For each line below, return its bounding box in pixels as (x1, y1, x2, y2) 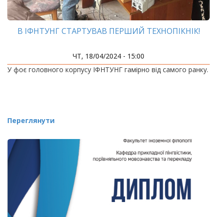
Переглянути (7, 116, 55, 125)
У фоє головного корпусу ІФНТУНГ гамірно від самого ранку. (7, 65, 208, 74)
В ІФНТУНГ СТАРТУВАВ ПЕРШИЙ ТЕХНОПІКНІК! (17, 26, 200, 36)
